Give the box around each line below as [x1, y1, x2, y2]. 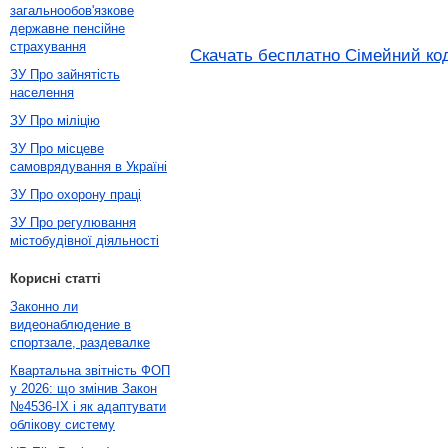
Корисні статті [10, 271, 101, 286]
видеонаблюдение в [10, 317, 131, 332]
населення [10, 85, 74, 100]
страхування [10, 39, 86, 54]
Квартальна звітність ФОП [10, 363, 170, 378]
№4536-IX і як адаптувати [10, 399, 166, 414]
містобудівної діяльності [10, 233, 159, 248]
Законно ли [10, 299, 78, 314]
